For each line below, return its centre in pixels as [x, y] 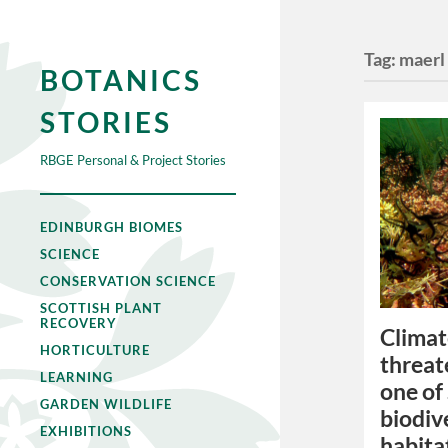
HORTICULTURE [95, 350]
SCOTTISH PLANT [101, 308]
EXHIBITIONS [86, 431]
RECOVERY [78, 323]
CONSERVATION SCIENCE [128, 281]
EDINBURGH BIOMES [111, 227]
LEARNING [76, 377]
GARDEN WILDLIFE [106, 404]
